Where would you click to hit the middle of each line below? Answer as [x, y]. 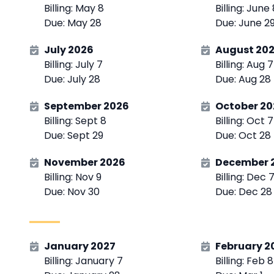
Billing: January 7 [83, 261]
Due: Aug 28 [243, 80]
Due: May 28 [73, 23]
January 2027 [80, 246]
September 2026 [87, 106]
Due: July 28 [72, 80]
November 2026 [85, 163]
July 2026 [69, 50]
